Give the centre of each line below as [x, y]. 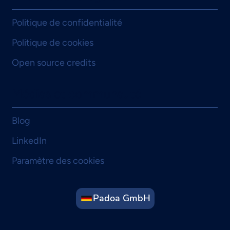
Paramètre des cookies [58, 161]
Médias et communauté [76, 94]
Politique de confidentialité [67, 23]
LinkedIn [29, 141]
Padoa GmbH [121, 198]
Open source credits [53, 63]
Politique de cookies [52, 43]
